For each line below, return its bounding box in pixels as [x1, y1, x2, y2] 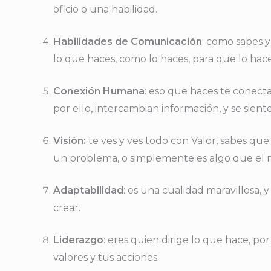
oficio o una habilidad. [53, 4, 157, 15]
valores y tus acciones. [53, 252, 159, 263]
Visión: [53, 135, 86, 146]
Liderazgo [53, 234, 103, 246]
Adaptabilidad [53, 184, 123, 196]
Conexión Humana [53, 85, 145, 97]
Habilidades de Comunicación [53, 36, 202, 47]
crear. [53, 202, 80, 214]
